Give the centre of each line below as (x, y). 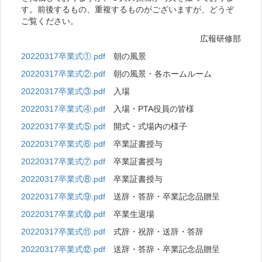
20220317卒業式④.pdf (63, 109)
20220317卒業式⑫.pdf (63, 249)
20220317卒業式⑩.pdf (63, 214)
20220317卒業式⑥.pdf (63, 144)
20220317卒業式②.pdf (63, 74)
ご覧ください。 (50, 21)
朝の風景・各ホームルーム (158, 74)
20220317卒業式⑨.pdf (63, 197)
